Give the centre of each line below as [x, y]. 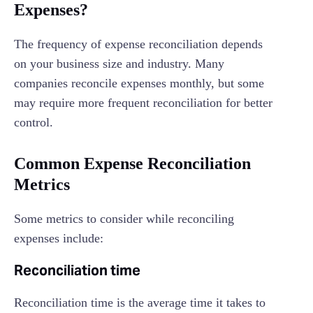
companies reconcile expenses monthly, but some [139, 83]
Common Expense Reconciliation [132, 164]
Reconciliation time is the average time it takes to [140, 303]
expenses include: [59, 239]
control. [34, 123]
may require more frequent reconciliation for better [143, 103]
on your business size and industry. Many [119, 64]
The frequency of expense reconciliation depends [138, 44]
